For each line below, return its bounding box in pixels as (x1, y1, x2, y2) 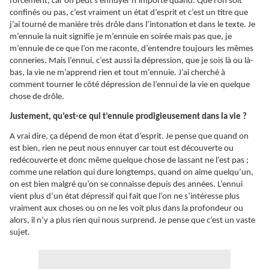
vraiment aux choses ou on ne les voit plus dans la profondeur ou (10, 204, 243, 214)
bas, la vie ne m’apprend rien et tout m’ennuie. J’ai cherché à (10, 68, 225, 78)
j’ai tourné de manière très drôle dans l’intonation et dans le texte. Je (10, 20, 255, 30)
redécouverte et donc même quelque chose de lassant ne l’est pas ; (10, 156, 249, 166)
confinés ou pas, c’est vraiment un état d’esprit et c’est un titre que (10, 8, 248, 18)
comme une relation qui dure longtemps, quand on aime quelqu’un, (10, 168, 253, 178)
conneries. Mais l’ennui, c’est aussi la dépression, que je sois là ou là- (10, 56, 253, 66)
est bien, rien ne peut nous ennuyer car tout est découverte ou (10, 144, 234, 154)
